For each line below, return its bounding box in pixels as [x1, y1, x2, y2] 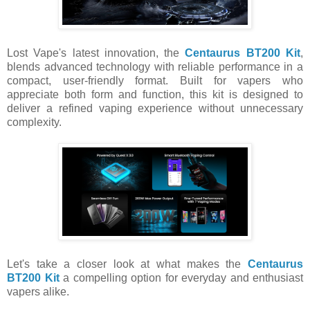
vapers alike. [7, 286, 69, 298]
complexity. [7, 116, 62, 129]
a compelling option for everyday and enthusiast [59, 272, 303, 284]
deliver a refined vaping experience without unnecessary [7, 102, 303, 115]
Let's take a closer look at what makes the [7, 258, 248, 271]
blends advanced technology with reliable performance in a [7, 61, 303, 73]
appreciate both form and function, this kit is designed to [7, 89, 303, 101]
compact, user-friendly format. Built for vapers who [7, 75, 303, 87]
